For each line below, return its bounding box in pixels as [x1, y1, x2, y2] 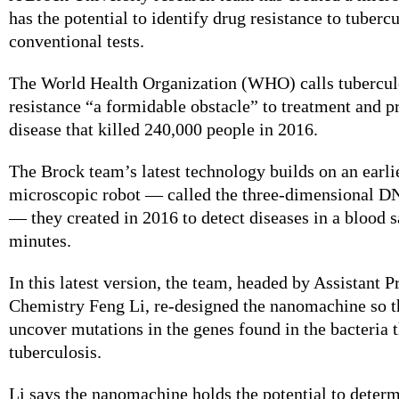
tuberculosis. [9, 341, 102, 362]
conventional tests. [9, 30, 144, 51]
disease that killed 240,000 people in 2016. [9, 118, 318, 139]
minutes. [9, 230, 71, 250]
